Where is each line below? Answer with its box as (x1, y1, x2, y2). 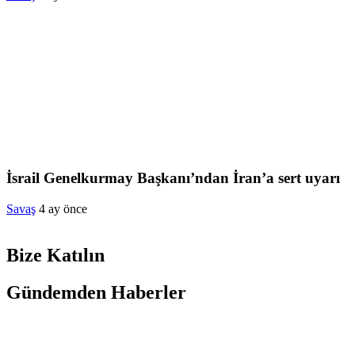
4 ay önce (39, 201, 87, 216)
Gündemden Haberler (6, 281, 186, 303)
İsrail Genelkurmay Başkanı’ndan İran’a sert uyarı (6, 170, 340, 187)
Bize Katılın (6, 244, 105, 265)
